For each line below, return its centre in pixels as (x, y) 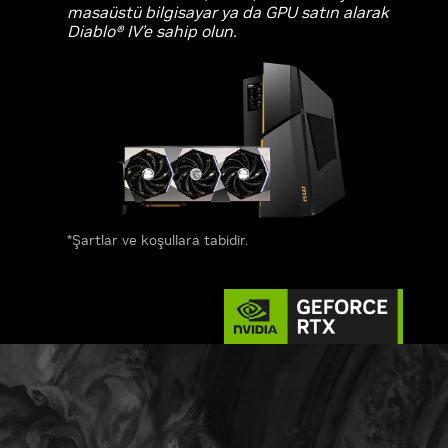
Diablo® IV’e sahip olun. (156, 31)
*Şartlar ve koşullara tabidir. (158, 239)
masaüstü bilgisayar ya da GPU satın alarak (228, 12)
